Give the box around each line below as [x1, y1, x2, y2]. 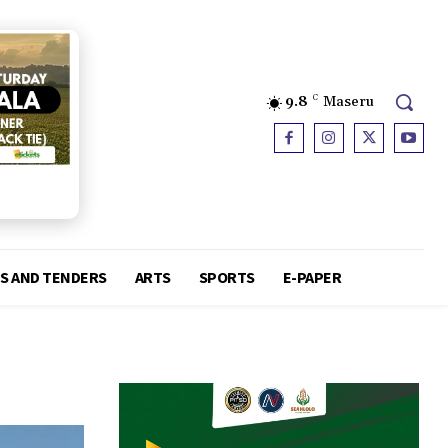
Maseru [322, 93, 374, 112]
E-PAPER [282, 267, 342, 288]
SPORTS [198, 267, 255, 288]
